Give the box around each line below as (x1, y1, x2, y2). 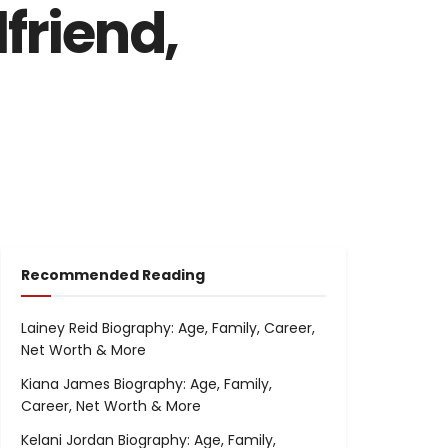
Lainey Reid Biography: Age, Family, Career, (21, 318, 315, 339)
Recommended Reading (21, 265, 205, 286)
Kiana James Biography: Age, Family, (21, 374, 272, 395)
